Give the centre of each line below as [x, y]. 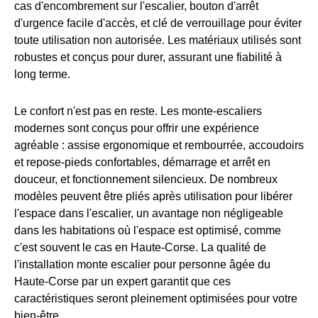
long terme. [42, 75]
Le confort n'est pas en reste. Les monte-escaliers [138, 111]
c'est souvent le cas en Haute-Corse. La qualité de [140, 248]
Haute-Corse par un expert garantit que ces [122, 282]
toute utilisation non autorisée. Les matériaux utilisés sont [158, 40]
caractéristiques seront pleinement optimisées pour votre [156, 299]
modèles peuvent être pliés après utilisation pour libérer [153, 197]
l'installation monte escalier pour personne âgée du [142, 265]
